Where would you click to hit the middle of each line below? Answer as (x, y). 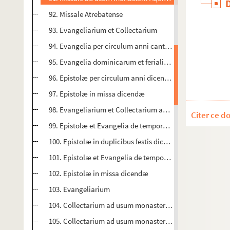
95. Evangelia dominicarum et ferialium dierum (123, 62)
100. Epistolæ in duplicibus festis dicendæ (115, 141)
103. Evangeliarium (79, 189)
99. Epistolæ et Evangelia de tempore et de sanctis (128, 126)
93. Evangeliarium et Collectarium (103, 30)
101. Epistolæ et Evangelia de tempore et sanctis (125, 157)
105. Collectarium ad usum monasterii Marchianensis (133, 221)
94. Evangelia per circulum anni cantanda (115, 46)
